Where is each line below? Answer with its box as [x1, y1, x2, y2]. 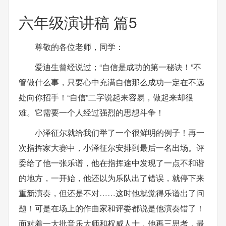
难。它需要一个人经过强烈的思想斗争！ [19, 106, 164, 118]
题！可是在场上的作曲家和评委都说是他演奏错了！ [19, 202, 204, 214]
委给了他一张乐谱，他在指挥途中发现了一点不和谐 [19, 156, 204, 168]
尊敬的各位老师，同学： [35, 40, 124, 52]
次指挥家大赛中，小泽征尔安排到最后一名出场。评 [19, 141, 204, 153]
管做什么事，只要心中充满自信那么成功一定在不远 [19, 76, 204, 88]
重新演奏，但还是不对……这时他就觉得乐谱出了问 [19, 187, 204, 199]
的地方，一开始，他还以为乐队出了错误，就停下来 [19, 172, 204, 184]
